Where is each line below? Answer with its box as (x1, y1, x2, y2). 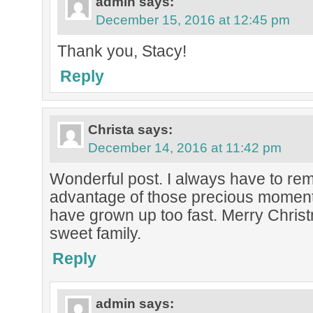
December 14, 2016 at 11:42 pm (88, 140, 282, 155)
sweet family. (50, 224, 141, 242)
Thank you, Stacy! (57, 42, 187, 60)
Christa (88, 122, 134, 137)
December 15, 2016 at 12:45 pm (96, 13, 290, 27)
